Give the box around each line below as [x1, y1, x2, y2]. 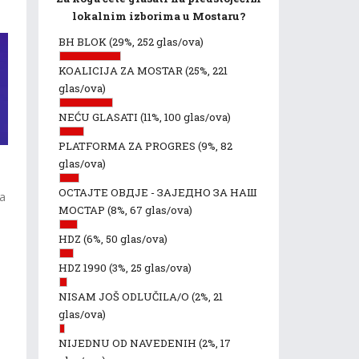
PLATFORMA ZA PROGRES [58, 139, 198, 153]
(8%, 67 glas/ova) [107, 203, 192, 217]
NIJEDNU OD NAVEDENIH [58, 336, 199, 350]
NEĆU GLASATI [58, 110, 140, 124]
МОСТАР [58, 203, 107, 217]
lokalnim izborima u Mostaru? [71, 9, 246, 23]
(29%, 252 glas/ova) [109, 34, 204, 49]
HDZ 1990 [58, 260, 109, 275]
